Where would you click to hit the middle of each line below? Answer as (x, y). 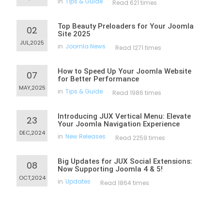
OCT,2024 (32, 178)
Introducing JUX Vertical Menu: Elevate (124, 116)
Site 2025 (74, 34)
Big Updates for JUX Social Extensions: (125, 161)
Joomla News (85, 46)
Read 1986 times (137, 93)
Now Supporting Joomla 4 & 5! (110, 169)
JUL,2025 (32, 43)
